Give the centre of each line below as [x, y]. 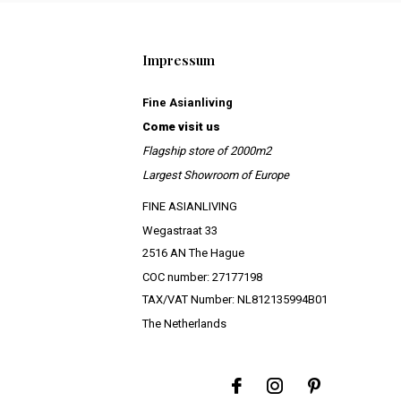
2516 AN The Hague [193, 252]
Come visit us [181, 126]
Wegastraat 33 [179, 230]
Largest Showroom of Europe [215, 175]
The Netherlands [184, 323]
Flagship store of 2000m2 [206, 150]
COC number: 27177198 [202, 277]
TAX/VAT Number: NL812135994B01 [235, 299]
